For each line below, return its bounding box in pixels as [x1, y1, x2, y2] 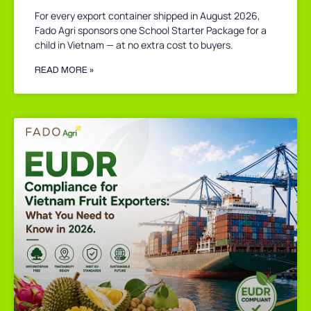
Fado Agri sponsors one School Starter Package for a [35, 24, 267, 37]
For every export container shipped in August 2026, [35, 9, 260, 23]
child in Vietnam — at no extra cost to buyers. [35, 38, 233, 52]
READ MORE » [35, 64, 94, 76]
